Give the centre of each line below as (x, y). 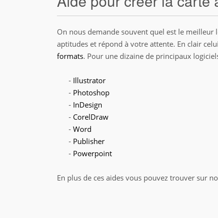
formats (70, 56)
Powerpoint (92, 153)
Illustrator (89, 80)
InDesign (88, 105)
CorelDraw (91, 117)
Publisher (89, 141)
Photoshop (91, 92)
